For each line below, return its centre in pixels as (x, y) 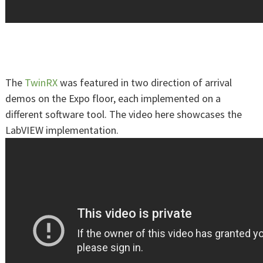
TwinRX (41, 83)
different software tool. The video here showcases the (124, 114)
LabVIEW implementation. (63, 130)
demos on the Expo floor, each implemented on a (113, 99)
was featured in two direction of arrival (145, 83)
